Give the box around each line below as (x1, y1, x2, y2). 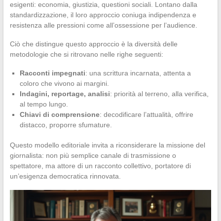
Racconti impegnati (19, 69, 85, 77)
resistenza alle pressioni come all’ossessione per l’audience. (9, 21, 197, 29)
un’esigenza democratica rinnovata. (9, 172, 121, 180)
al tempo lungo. (19, 100, 68, 108)
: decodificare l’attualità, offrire (99, 110, 193, 118)
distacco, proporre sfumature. (19, 120, 112, 129)
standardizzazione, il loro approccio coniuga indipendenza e (9, 10, 196, 19)
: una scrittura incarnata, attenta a (85, 69, 191, 77)
